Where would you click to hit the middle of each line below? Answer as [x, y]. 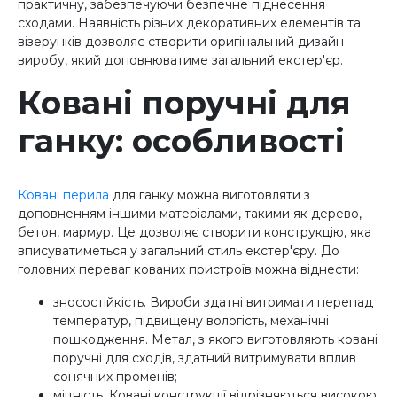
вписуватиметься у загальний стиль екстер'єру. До [179, 250]
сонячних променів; [115, 376]
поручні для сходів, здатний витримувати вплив [205, 358]
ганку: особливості [181, 140]
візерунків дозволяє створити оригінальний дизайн [181, 41]
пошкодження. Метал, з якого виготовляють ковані [215, 339]
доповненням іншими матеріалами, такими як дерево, [190, 213]
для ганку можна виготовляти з [210, 195]
